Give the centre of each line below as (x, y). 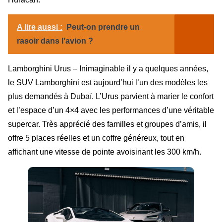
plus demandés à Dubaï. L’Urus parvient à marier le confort (111, 96)
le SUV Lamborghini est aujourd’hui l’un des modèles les (108, 82)
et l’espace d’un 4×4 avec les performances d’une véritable (111, 110)
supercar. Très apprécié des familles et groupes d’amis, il (107, 124)
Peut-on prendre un (103, 27)
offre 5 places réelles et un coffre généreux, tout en (96, 138)
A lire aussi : (40, 27)
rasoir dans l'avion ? (55, 41)
